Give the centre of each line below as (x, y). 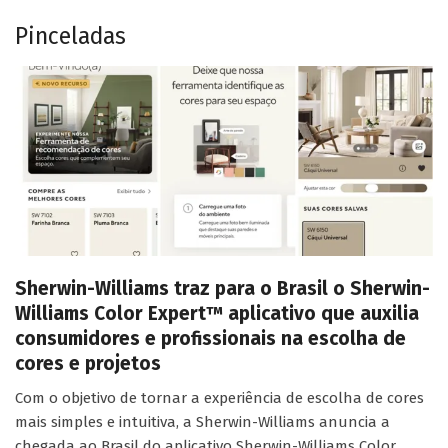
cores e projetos (88, 363)
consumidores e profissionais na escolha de (210, 338)
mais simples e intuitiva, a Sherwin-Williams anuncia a (202, 421)
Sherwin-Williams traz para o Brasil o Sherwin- (222, 288)
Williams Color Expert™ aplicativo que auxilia (217, 313)
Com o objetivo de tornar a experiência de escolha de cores (219, 397)
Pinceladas (70, 35)
